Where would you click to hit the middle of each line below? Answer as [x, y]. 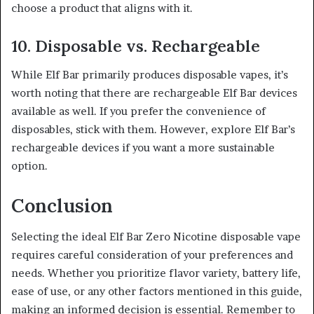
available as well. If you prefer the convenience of [138, 111]
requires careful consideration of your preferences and [152, 255]
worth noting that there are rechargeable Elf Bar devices [154, 93]
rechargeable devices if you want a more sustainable [143, 147]
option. [29, 165]
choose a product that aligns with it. [102, 8]
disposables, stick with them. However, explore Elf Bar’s [153, 129]
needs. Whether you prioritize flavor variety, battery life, [156, 273]
